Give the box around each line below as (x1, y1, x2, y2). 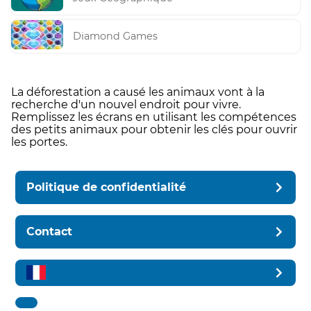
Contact (26, 224, 73, 238)
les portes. (11, 135, 67, 149)
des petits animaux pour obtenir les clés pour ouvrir (11, 122, 297, 136)
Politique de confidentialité (26, 180, 187, 194)
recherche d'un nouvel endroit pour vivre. (11, 97, 241, 111)
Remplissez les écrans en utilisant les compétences (11, 110, 296, 124)
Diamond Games (73, 30, 158, 43)
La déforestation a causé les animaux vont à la (11, 85, 264, 99)
